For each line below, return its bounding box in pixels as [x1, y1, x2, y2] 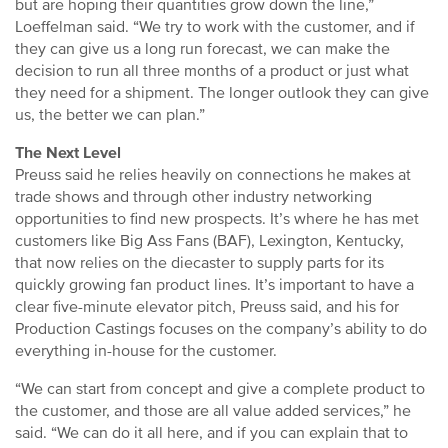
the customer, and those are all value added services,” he [15, 401, 411, 421]
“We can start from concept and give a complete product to [15, 379, 425, 399]
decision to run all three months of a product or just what [15, 61, 409, 81]
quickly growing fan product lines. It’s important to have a [15, 275, 414, 295]
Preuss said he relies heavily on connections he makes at [15, 165, 411, 185]
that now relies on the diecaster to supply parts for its [15, 253, 384, 273]
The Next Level [15, 143, 121, 163]
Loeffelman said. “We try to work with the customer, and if [15, 17, 415, 37]
